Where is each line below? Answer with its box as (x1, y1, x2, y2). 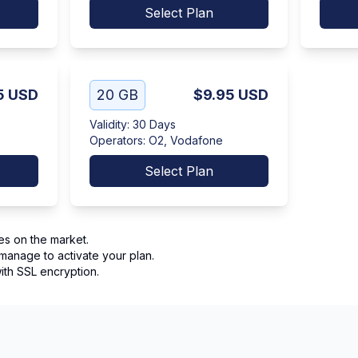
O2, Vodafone (149, 133, 223, 147)
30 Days (133, 117, 176, 131)
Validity (89, 117, 127, 131)
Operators (89, 133, 143, 147)
